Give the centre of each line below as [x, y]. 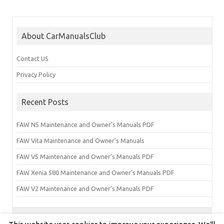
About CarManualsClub [63, 36]
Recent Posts [45, 102]
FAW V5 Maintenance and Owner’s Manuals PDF [85, 156]
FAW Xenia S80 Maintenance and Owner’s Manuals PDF [95, 172]
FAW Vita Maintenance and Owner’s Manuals [80, 140]
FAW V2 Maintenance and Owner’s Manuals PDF [85, 188]
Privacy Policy [36, 74]
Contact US [32, 58]
